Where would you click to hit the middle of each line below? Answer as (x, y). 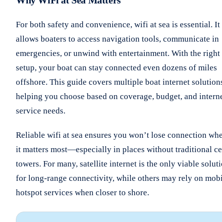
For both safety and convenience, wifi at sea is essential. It (118, 24)
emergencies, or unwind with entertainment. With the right (118, 53)
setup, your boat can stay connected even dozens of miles (116, 67)
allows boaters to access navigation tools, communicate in (117, 39)
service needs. (41, 111)
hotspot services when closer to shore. (83, 192)
